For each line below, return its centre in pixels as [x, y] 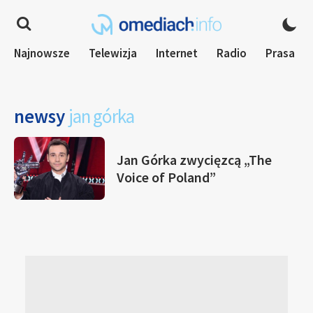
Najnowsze [42, 53]
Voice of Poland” [166, 177]
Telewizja [113, 53]
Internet [177, 53]
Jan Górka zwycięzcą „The [194, 160]
